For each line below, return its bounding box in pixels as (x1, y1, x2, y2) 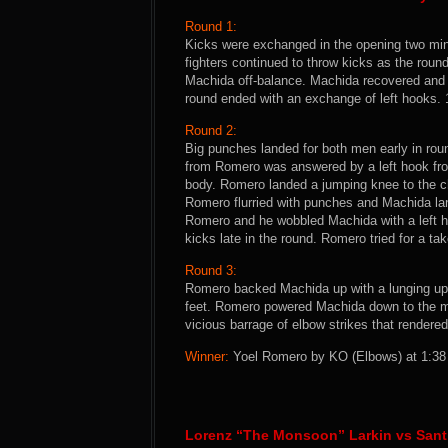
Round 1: (185, 19, 237, 34)
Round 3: (185, 263, 237, 278)
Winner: (185, 349, 229, 364)
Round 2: (185, 123, 237, 138)
